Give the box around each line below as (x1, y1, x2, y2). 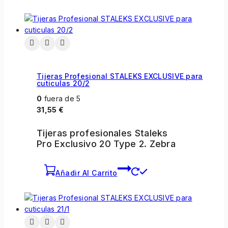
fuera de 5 (42, 94, 81, 103)
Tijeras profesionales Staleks (37, 127, 168, 138)
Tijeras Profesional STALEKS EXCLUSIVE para (37, 72, 203, 81)
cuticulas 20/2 (37, 79, 90, 88)
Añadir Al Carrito (55, 168, 118, 177)
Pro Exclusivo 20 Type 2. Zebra (37, 138, 176, 149)
